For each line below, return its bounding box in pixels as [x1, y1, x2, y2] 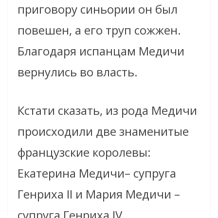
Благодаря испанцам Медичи [18, 43, 184, 59]
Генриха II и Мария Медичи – [18, 186, 180, 202]
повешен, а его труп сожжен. [18, 22, 181, 38]
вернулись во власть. [18, 64, 138, 80]
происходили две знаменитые [18, 123, 189, 140]
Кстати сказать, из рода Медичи [18, 102, 197, 119]
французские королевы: [18, 144, 151, 161]
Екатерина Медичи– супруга [18, 165, 176, 182]
